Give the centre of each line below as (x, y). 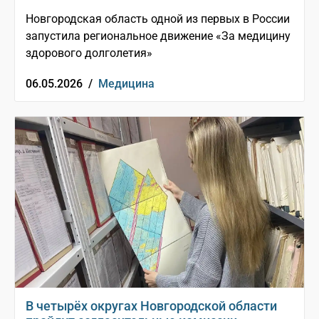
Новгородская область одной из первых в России (158, 19)
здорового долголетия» (89, 53)
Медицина (126, 84)
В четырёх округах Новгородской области (151, 306)
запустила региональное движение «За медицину (158, 36)
